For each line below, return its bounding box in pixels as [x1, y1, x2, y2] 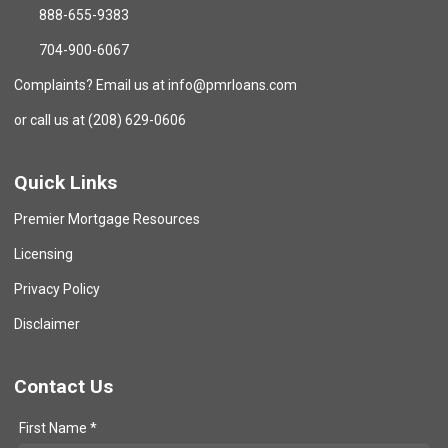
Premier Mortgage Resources [14, 210, 200, 227]
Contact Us [14, 374, 113, 398]
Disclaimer [14, 315, 80, 332]
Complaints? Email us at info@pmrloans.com [14, 76, 297, 93]
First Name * [19, 419, 97, 436]
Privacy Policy [14, 280, 100, 297]
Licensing [14, 245, 73, 262]
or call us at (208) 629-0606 [14, 111, 186, 128]
